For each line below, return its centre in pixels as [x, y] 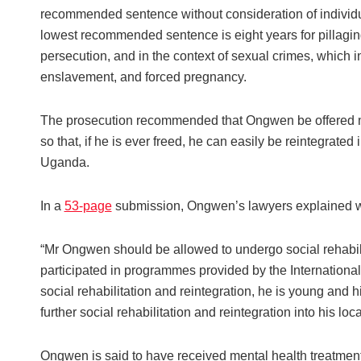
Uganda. [64, 163]
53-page [88, 206]
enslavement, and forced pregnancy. [143, 77]
